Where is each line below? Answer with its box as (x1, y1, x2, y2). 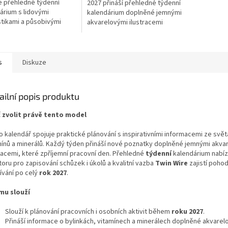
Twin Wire (155, 158, 188, 169)
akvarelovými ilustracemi (87, 17, 163, 28)
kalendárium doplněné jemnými (87, 8, 182, 18)
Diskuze (22, 58, 46, 68)
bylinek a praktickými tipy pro (87, 27, 177, 38)
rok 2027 (39, 168, 67, 179)
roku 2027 (172, 207, 203, 217)
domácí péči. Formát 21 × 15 (87, 37, 172, 47)
